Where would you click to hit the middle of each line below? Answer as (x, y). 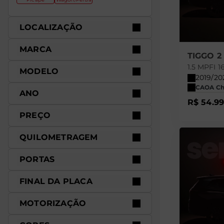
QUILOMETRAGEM (59, 137)
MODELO (39, 71)
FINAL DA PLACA (56, 181)
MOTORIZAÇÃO (53, 203)
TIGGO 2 (204, 56)
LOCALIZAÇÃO (51, 27)
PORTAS (37, 159)
